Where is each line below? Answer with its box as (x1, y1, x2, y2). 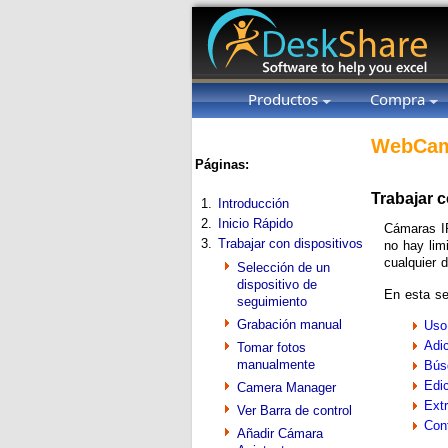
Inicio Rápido (218, 216, 293, 231)
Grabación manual (237, 317, 342, 332)
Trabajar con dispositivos (218, 236, 363, 251)
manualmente (237, 357, 315, 372)
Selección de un (237, 260, 330, 275)
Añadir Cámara (237, 426, 323, 441)
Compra (370, 89, 429, 109)
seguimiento (237, 294, 307, 309)
